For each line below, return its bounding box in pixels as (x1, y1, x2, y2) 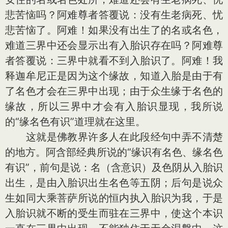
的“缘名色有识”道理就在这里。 (5, 116, 146, 128)
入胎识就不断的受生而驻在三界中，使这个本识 (5, 207, 223, 219)
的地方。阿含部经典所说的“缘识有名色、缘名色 (5, 146, 223, 158)
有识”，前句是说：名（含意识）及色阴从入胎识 (5, 161, 223, 174)
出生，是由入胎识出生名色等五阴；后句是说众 (5, 177, 223, 189)
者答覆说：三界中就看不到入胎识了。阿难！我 (5, 54, 223, 67)
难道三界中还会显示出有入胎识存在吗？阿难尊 (5, 39, 223, 51)
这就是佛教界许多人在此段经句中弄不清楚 (5, 131, 223, 143)
